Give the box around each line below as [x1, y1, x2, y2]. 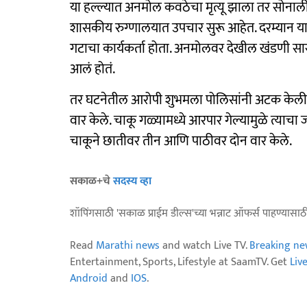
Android [70, 269, 108, 288]
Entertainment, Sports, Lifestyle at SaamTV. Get [70, 253, 290, 271]
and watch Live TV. [160, 236, 249, 255]
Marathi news [96, 236, 160, 255]
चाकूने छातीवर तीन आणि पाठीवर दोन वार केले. [70, 130, 292, 153]
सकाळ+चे [70, 172, 113, 191]
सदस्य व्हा [113, 172, 151, 191]
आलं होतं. [70, 58, 115, 81]
